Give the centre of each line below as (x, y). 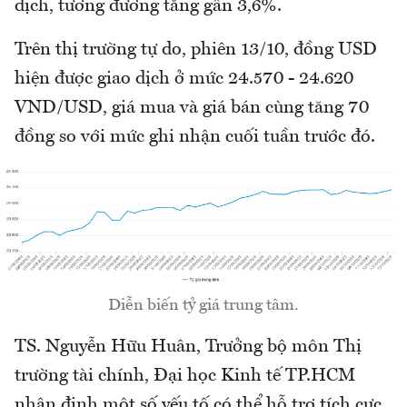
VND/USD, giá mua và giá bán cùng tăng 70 (192, 108)
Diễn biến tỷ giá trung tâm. (203, 305)
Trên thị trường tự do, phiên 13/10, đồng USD (196, 50)
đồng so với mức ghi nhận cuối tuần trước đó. (195, 137)
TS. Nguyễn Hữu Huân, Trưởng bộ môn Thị (188, 347)
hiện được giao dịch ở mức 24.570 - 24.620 (184, 79)
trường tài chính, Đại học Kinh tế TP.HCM (185, 376)
